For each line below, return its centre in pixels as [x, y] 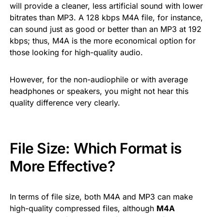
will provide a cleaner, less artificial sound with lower [106, 6]
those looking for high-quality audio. [76, 53]
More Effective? [62, 166]
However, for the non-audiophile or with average [99, 80]
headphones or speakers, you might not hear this [99, 91]
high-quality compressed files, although [83, 209]
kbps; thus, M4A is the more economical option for [103, 41]
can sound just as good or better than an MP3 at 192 [106, 29]
